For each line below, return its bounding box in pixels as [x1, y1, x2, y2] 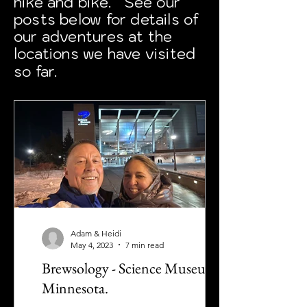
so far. [14, 62, 62, 81]
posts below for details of [14, 10, 199, 29]
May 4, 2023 [71, 239, 113, 250]
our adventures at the [14, 27, 173, 46]
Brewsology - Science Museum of [42, 258, 232, 278]
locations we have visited [14, 44, 196, 63]
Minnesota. [42, 278, 108, 298]
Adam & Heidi [71, 228, 121, 238]
